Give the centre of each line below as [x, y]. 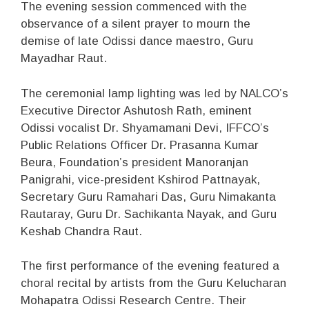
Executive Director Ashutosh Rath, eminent [136, 110]
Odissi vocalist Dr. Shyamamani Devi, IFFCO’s [145, 128]
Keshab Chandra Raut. [81, 231]
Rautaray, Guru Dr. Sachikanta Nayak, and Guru [149, 214]
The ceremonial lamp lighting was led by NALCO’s [154, 93]
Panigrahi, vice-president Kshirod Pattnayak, [140, 179]
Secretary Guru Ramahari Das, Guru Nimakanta [148, 197]
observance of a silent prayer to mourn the [136, 24]
